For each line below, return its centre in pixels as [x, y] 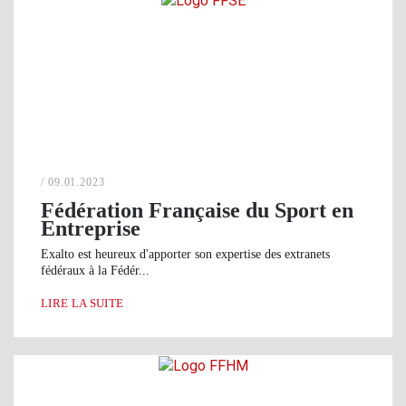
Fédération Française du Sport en [197, 211]
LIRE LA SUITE [82, 304]
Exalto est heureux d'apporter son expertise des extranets [185, 255]
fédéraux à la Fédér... [95, 271]
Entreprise [91, 229]
